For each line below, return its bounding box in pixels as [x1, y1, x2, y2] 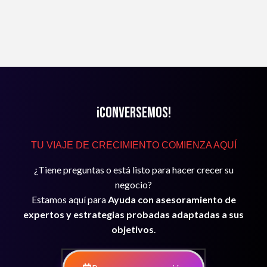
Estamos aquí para [31, 194, 108, 206]
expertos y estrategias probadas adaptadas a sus [23, 209, 244, 221]
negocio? [115, 179, 152, 191]
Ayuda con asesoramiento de [107, 194, 236, 206]
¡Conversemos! [96, 104, 171, 123]
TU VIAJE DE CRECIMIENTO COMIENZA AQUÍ [30, 140, 237, 151]
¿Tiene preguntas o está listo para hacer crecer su [33, 164, 234, 176]
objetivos [111, 223, 154, 235]
